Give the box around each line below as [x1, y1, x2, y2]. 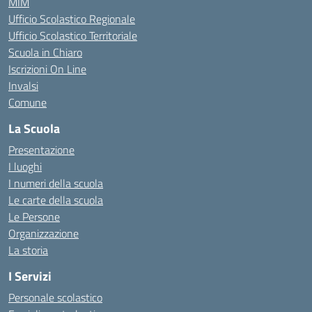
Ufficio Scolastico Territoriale [8, 27, 137, 44]
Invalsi [8, 77, 38, 94]
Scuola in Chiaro [8, 44, 82, 61]
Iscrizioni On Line [8, 61, 86, 77]
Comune [8, 94, 47, 111]
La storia [8, 242, 48, 258]
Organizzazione [8, 225, 79, 242]
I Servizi [8, 267, 52, 286]
